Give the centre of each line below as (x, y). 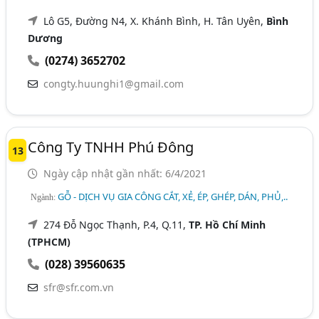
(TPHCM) (49, 241)
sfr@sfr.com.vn (79, 287)
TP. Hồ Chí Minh (228, 224)
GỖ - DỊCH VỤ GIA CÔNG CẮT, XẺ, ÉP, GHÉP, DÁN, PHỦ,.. (173, 196)
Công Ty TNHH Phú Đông (111, 147)
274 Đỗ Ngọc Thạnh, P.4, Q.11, (116, 224)
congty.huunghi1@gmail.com (114, 83)
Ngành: (45, 197)
